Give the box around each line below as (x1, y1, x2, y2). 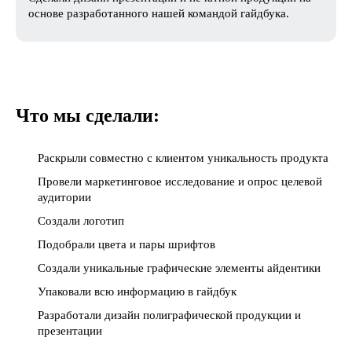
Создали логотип (38, 214, 124, 227)
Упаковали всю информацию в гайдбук (38, 285, 236, 298)
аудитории (38, 191, 91, 203)
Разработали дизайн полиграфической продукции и (38, 309, 301, 321)
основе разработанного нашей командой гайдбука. (28, 7, 289, 20)
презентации (38, 324, 102, 337)
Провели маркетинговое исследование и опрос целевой (38, 175, 322, 188)
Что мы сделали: (16, 105, 159, 126)
